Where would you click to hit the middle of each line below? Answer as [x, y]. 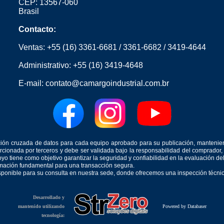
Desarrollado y [48, 197]
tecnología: [53, 215]
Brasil [28, 11]
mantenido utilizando [41, 206]
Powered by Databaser [184, 206]
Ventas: [32, 47]
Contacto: [37, 29]
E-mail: [32, 83]
